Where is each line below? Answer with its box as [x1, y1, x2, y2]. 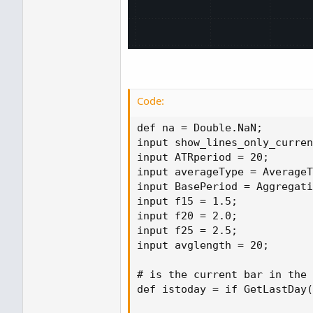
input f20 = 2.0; [137, 209, 238, 222]
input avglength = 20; [137, 238, 269, 252]
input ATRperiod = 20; [137, 150, 269, 163]
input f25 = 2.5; [137, 224, 238, 237]
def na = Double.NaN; [137, 121, 263, 134]
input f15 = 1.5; [137, 194, 238, 208]
